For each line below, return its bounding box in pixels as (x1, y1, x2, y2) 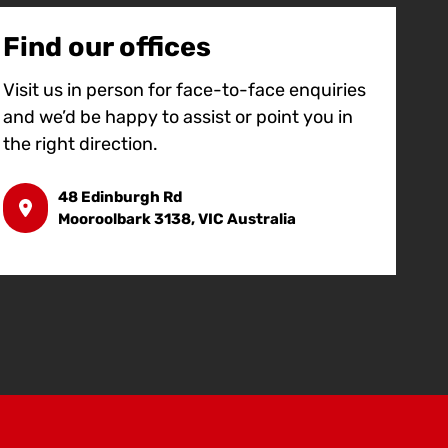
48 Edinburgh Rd (57, 188, 182, 207)
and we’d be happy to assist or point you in (2, 106, 353, 129)
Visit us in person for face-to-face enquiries (2, 79, 366, 102)
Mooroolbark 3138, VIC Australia (57, 210, 296, 229)
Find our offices (2, 31, 211, 64)
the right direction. (2, 133, 158, 156)
